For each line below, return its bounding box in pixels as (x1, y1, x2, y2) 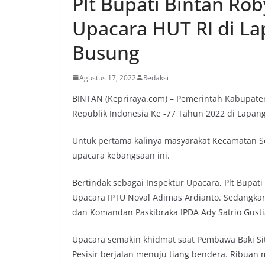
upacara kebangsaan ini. (72, 149, 170, 161)
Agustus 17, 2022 (79, 72, 136, 83)
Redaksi (143, 72, 169, 83)
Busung (72, 39, 140, 65)
